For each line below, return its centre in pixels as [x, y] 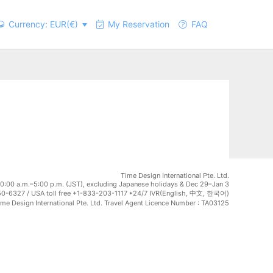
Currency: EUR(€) [41, 24]
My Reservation [136, 24]
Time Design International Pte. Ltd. [175, 175]
